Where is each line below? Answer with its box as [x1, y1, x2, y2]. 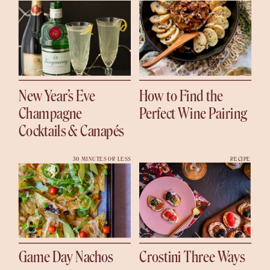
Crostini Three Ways [139, 248, 245, 267]
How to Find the [139, 87, 223, 105]
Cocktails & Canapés [18, 122, 124, 141]
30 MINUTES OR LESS [72, 155, 131, 163]
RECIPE [230, 155, 251, 163]
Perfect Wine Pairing [139, 104, 248, 124]
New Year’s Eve [18, 87, 96, 105]
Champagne [18, 104, 82, 124]
